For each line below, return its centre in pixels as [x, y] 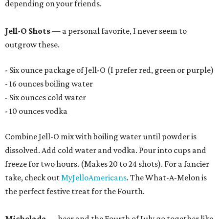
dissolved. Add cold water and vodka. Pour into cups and [106, 150]
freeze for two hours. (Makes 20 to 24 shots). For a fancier [107, 164]
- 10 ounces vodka [36, 111]
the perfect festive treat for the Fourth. [75, 191]
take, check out [33, 177]
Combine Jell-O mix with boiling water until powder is [101, 136]
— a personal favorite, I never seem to [119, 31]
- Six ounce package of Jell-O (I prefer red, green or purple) [109, 70]
